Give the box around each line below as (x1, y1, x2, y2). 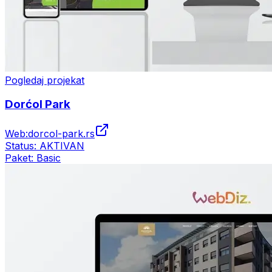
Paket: (5, 152, 36, 165)
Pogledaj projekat (5, 73, 84, 86)
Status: (5, 140, 39, 152)
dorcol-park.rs (28, 127, 95, 140)
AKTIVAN (39, 140, 84, 152)
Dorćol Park (5, 97, 70, 112)
